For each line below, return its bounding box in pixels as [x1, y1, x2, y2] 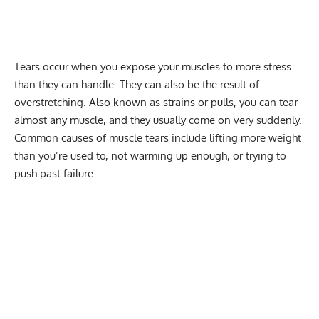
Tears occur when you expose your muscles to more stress [14, 59, 291, 73]
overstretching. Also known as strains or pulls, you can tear [14, 95, 298, 109]
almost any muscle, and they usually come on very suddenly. [14, 113, 302, 127]
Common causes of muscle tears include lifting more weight [14, 130, 301, 145]
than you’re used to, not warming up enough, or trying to [14, 148, 286, 162]
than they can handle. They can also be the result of [14, 77, 259, 91]
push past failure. [14, 166, 96, 180]
